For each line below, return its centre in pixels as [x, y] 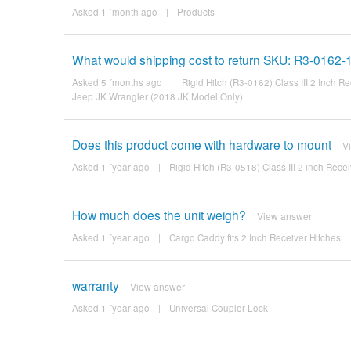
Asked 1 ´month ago [114, 11]
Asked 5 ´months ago [117, 82]
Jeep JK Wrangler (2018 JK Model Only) [157, 96]
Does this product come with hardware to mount [201, 144]
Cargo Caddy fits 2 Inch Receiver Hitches [255, 237]
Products [195, 11]
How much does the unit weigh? [159, 214]
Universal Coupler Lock [218, 308]
